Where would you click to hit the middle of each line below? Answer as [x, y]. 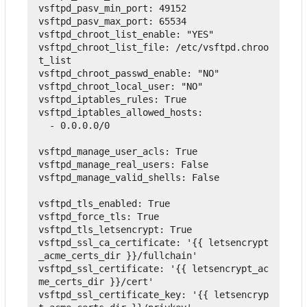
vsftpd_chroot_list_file [101, 47]
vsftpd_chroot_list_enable [107, 34]
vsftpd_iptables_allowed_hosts [118, 112]
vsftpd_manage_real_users [104, 164]
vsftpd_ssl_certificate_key [110, 294]
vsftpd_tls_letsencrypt [99, 229]
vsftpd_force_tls [82, 216]
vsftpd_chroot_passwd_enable [112, 73]
